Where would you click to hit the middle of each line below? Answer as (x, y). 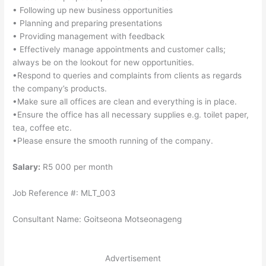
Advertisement (133, 258)
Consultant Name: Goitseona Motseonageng (97, 219)
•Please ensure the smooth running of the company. (113, 141)
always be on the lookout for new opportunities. (104, 63)
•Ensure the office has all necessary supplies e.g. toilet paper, (131, 115)
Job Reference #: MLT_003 (64, 193)
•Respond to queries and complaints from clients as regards (127, 76)
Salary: (27, 167)
